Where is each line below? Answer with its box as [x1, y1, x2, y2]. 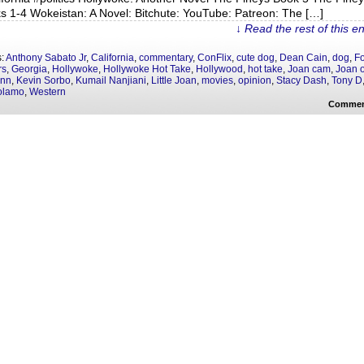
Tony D [331, 75, 362, 86]
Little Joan [151, 75, 197, 86]
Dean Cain [279, 52, 327, 63]
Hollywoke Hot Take [103, 63, 191, 75]
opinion [238, 75, 271, 86]
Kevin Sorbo [16, 75, 71, 86]
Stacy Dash [276, 75, 327, 86]
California [91, 52, 134, 63]
